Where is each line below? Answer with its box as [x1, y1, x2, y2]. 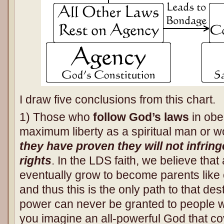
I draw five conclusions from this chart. [19, 92, 215, 106]
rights [19, 154, 51, 167]
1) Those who [19, 110, 93, 123]
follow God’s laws [93, 110, 189, 123]
